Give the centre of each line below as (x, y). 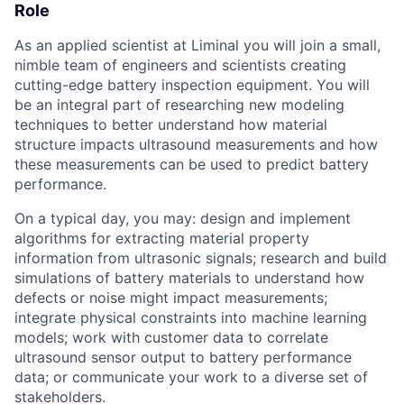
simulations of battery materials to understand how (189, 278)
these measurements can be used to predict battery (192, 165)
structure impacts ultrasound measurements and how (196, 145)
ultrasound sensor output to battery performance (183, 358)
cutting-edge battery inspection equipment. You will (192, 85)
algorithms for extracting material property (162, 239)
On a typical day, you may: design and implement (183, 219)
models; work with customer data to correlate (171, 338)
